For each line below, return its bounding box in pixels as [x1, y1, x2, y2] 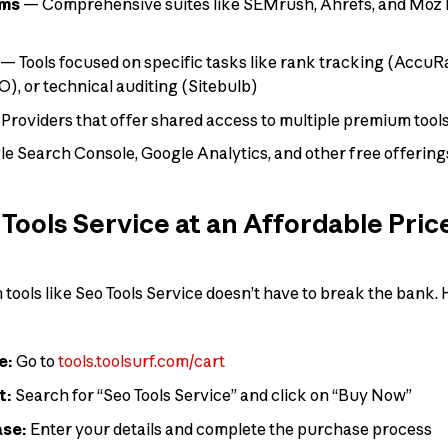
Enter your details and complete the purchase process [27, 418, 433, 439]
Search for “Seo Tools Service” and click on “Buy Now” [12, 385, 413, 406]
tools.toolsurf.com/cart [58, 351, 226, 372]
